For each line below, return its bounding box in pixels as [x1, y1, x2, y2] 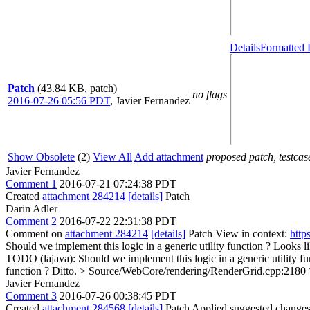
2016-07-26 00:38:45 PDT [60, 289, 176, 302]
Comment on [6, 227, 65, 239]
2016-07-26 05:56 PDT [8, 94, 110, 107]
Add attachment [134, 150, 203, 163]
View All [93, 150, 132, 163]
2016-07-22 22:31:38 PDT [60, 215, 176, 227]
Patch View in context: [185, 227, 290, 239]
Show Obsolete [8, 150, 75, 163]
